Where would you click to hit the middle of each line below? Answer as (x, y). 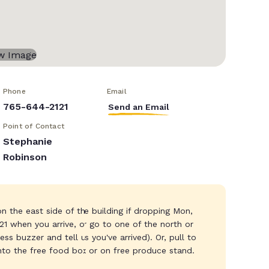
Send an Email (138, 107)
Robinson (25, 157)
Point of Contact (33, 126)
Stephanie (27, 142)
